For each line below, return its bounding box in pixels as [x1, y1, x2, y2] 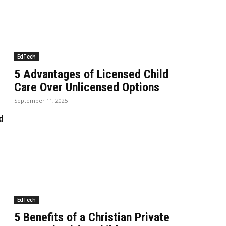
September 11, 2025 [14, 96, 68, 104]
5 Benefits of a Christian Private [14, 210, 170, 225]
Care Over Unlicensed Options [14, 80, 160, 94]
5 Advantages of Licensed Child [14, 67, 169, 81]
